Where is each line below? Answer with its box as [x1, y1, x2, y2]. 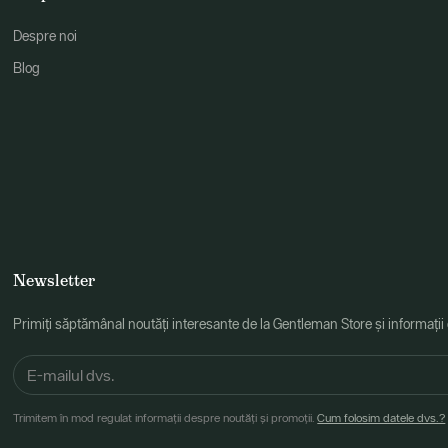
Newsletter [13, 270, 96, 291]
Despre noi [13, 28, 78, 44]
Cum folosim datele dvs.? [317, 411, 446, 425]
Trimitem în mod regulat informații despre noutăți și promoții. [13, 411, 318, 425]
